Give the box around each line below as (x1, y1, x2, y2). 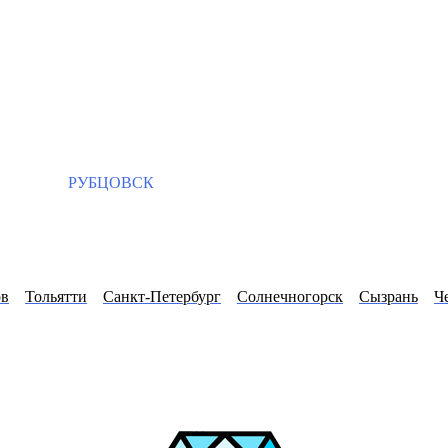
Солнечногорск (237, 287, 343, 305)
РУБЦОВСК (64, 174, 154, 192)
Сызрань (359, 287, 418, 305)
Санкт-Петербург (103, 287, 221, 305)
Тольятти (25, 287, 87, 305)
